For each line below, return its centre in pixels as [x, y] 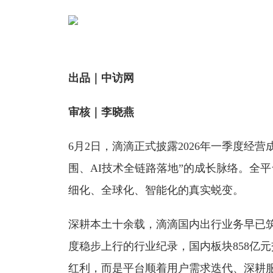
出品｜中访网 [101, 78]
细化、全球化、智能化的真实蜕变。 [156, 190]
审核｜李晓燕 [101, 112]
